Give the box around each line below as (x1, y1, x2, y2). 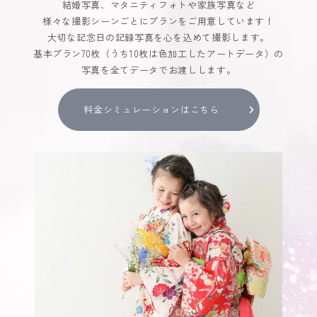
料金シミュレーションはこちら (83, 103, 219, 116)
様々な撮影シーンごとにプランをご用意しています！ (42, 14, 275, 28)
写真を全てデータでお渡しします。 (81, 63, 236, 76)
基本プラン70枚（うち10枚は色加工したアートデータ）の (33, 47, 284, 60)
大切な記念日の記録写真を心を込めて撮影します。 (47, 30, 270, 44)
